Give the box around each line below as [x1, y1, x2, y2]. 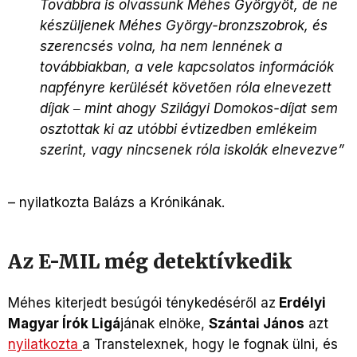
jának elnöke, [120, 315, 209, 331]
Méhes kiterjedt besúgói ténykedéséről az [8, 294, 276, 311]
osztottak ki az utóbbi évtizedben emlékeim [40, 120, 317, 137]
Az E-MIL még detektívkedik [8, 249, 292, 274]
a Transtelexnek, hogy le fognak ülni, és [82, 335, 338, 352]
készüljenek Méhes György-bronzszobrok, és [40, 17, 328, 33]
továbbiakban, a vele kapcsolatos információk [40, 58, 334, 75]
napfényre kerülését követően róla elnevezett [40, 79, 331, 96]
